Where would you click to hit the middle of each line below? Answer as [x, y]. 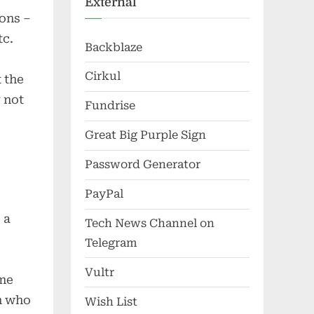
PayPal [104, 194]
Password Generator [143, 165]
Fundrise [110, 106]
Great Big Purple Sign [145, 135]
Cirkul [103, 76]
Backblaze [114, 47]
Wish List [111, 301]
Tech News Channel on [150, 223]
